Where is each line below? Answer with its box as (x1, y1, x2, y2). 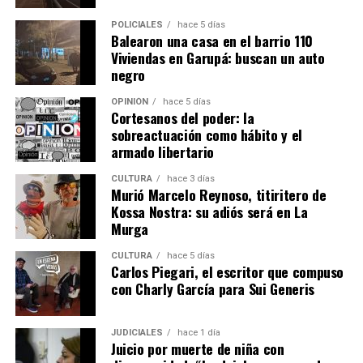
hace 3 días (164, 173, 215, 184)
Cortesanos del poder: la (110, 106, 254, 128)
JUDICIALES (110, 327, 163, 338)
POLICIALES (110, 19, 163, 30)
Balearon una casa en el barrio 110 (110, 29, 313, 51)
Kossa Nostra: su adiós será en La (110, 200, 308, 222)
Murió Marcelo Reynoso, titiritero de (110, 183, 327, 205)
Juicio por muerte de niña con (110, 337, 284, 359)
